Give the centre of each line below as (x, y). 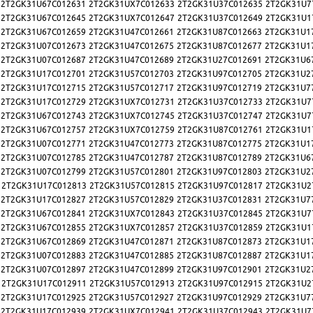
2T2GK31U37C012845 (220, 214)
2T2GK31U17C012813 (44, 186)
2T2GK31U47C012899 (131, 270)
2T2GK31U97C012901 (219, 270)
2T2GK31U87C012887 (219, 256)
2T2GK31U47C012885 (131, 256)
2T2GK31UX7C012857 (132, 228)
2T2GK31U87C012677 (219, 46)
